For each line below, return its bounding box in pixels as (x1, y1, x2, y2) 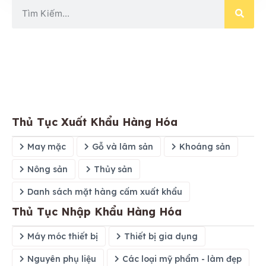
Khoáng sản (179, 141, 230, 152)
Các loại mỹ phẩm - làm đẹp (122, 253, 242, 264)
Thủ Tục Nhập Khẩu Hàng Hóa (12, 204, 182, 218)
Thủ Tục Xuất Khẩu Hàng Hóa (12, 115, 178, 129)
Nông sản (27, 163, 68, 175)
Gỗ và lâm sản (92, 141, 153, 152)
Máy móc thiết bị (27, 230, 98, 242)
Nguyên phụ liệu (27, 253, 96, 264)
